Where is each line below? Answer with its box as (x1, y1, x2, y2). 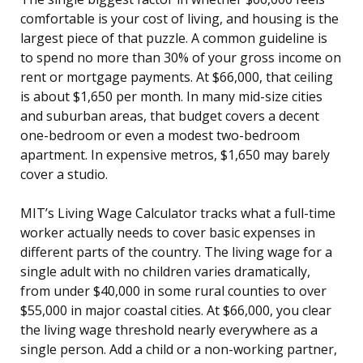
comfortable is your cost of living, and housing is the (20, 10, 339, 28)
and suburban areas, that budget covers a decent (20, 107, 319, 126)
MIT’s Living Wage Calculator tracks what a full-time (20, 204, 335, 223)
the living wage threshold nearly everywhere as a (20, 321, 318, 340)
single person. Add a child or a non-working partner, (20, 340, 337, 359)
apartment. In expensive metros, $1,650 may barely (20, 146, 330, 164)
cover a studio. (20, 165, 108, 184)
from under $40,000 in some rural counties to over (20, 282, 327, 301)
